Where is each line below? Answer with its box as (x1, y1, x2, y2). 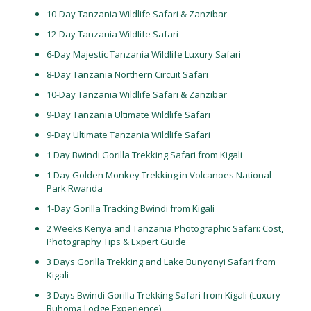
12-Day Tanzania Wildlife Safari (46, 28, 178, 40)
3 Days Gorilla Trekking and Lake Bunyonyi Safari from (46, 255, 276, 268)
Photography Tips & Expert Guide (46, 235, 186, 248)
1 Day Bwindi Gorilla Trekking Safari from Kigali (46, 149, 242, 161)
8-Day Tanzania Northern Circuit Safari (46, 68, 208, 81)
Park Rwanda (46, 182, 103, 194)
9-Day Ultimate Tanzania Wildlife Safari (46, 128, 210, 141)
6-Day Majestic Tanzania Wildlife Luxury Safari (46, 48, 241, 60)
